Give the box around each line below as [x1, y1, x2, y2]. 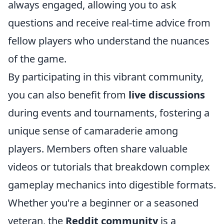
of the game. [8, 52, 66, 65]
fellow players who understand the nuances [8, 34, 209, 47]
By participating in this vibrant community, [8, 70, 203, 83]
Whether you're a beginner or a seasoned [8, 196, 198, 209]
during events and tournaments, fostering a [8, 106, 209, 119]
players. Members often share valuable [8, 142, 187, 155]
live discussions [128, 88, 205, 101]
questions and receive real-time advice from [8, 16, 210, 29]
